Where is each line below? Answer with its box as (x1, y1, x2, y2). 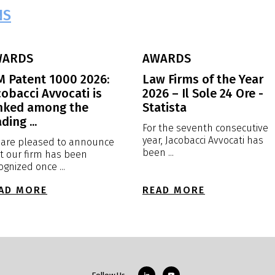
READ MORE (142, 184, 205, 196)
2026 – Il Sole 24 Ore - (142, 86, 263, 101)
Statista (142, 100, 187, 115)
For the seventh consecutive (142, 122, 268, 134)
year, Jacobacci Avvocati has (142, 134, 263, 146)
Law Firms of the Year (142, 72, 263, 87)
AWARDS (142, 51, 191, 66)
